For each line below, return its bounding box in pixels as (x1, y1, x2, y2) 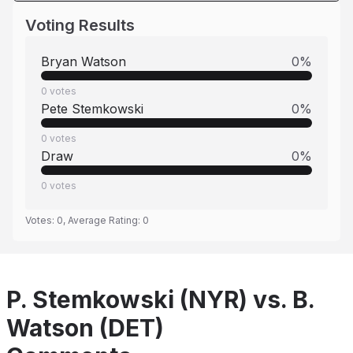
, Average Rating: (63, 214, 143, 226)
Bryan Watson (41, 54, 126, 69)
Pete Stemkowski (41, 101, 143, 117)
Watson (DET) (6, 314, 164, 342)
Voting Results (25, 16, 135, 35)
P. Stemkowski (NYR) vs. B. (6, 285, 314, 314)
